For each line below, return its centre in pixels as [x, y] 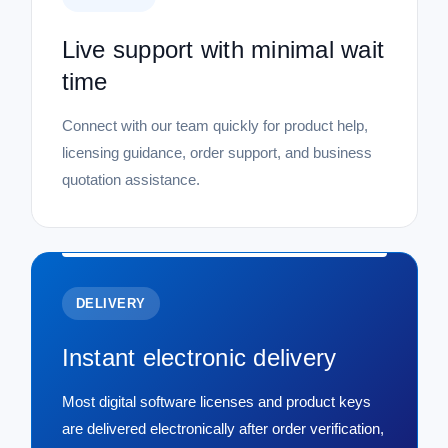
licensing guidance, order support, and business [216, 152]
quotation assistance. [130, 179]
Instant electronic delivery [199, 357]
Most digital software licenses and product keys [216, 401]
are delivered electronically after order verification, [222, 428]
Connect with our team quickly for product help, [214, 125]
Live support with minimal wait [222, 49]
